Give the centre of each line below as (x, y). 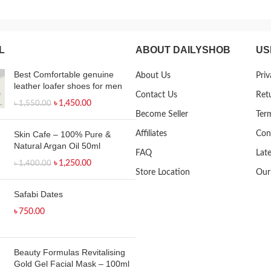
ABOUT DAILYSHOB (183, 50)
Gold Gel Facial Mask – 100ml (72, 263)
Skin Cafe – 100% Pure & (62, 134)
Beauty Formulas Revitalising (70, 252)
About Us (153, 75)
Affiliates (151, 133)
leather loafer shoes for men (68, 86)
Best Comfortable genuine (64, 74)
